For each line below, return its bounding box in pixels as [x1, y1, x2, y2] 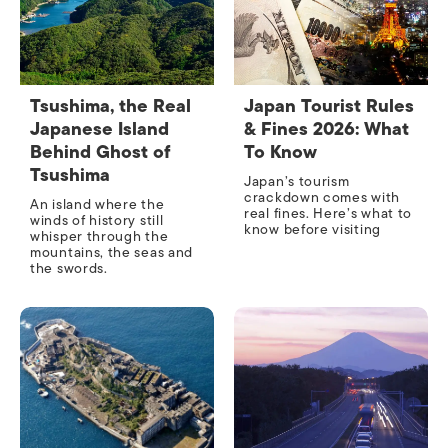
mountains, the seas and [30, 241, 194, 265]
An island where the [30, 193, 165, 217]
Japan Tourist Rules [244, 91, 414, 122]
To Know [244, 137, 317, 168]
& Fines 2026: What [244, 114, 409, 145]
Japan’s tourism [244, 170, 350, 194]
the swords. [30, 257, 108, 281]
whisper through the [30, 225, 169, 249]
